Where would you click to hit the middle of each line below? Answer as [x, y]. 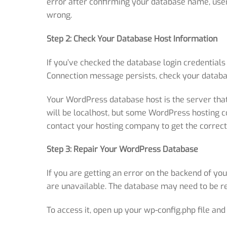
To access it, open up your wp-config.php [121, 210]
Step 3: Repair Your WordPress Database [122, 149]
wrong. [59, 15]
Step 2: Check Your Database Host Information [132, 39]
